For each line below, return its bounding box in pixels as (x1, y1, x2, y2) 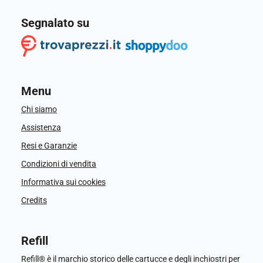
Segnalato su (21, 16, 89, 30)
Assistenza (21, 123, 61, 132)
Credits (21, 195, 47, 205)
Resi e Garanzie (21, 141, 77, 150)
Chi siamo (21, 104, 57, 114)
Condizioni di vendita (21, 159, 96, 168)
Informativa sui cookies (21, 177, 106, 187)
